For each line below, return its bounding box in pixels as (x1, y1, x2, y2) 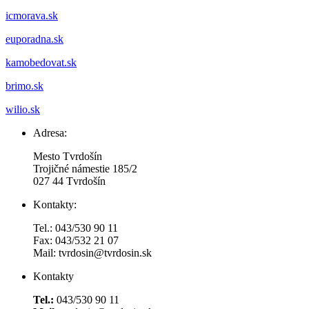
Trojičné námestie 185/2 (33, 163, 137, 175)
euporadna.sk (6, 33, 63, 46)
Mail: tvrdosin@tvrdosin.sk (33, 247, 152, 259)
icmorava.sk (6, 10, 58, 22)
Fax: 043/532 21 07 (33, 235, 119, 247)
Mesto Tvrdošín (33, 150, 102, 163)
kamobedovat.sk (6, 57, 77, 69)
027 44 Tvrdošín (33, 175, 106, 188)
